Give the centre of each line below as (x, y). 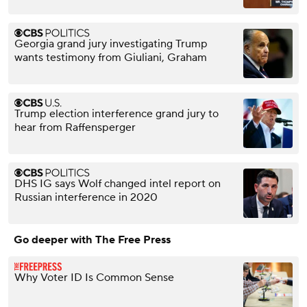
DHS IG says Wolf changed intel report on (118, 183)
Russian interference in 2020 (86, 197)
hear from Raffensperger (75, 127)
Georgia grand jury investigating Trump (111, 44)
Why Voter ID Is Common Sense (94, 277)
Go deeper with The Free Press (92, 240)
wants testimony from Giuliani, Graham (111, 57)
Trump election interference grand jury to (116, 113)
